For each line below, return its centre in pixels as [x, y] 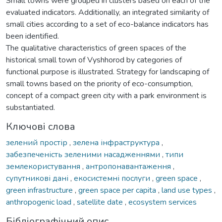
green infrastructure [40, 190]
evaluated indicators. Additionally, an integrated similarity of [108, 12]
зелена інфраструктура [117, 142]
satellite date [101, 202]
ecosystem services [163, 202]
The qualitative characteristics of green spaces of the [96, 48]
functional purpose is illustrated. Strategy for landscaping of [108, 72]
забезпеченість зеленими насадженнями [84, 154]
